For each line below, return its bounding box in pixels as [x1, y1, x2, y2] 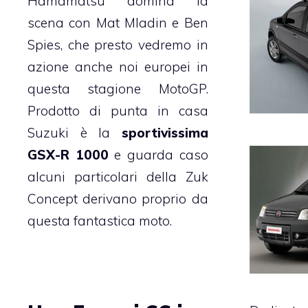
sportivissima [121, 124, 208, 142]
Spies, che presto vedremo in [27, 36, 208, 54]
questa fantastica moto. [27, 212, 172, 230]
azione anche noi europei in [27, 58, 208, 76]
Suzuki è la [27, 124, 122, 142]
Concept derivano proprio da [27, 190, 208, 208]
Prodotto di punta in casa [27, 102, 208, 120]
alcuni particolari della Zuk [27, 168, 208, 186]
